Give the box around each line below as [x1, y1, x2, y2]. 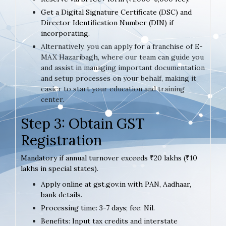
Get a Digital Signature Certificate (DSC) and [41, 7, 192, 17]
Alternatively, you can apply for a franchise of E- [41, 41, 203, 51]
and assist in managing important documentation [41, 63, 205, 72]
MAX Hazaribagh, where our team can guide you [41, 52, 204, 62]
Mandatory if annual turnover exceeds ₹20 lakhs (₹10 [21, 153, 197, 162]
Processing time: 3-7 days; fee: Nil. [41, 203, 155, 212]
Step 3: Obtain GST [21, 114, 145, 133]
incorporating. [41, 28, 90, 38]
